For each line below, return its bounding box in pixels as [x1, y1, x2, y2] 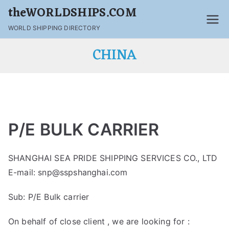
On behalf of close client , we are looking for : [8, 216, 190, 226]
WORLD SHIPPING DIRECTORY [8, 24, 100, 32]
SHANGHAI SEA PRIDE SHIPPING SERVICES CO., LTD [8, 153, 218, 163]
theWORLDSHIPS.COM [8, 3, 136, 24]
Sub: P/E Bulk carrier [8, 192, 89, 202]
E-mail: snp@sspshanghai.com [8, 167, 128, 177]
